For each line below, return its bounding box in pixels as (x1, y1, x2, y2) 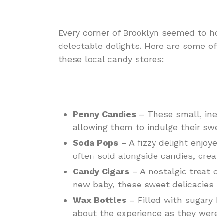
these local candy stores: (58, 54, 164, 64)
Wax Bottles (73, 195, 126, 205)
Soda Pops (73, 138, 118, 148)
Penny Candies (73, 109, 136, 119)
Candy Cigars (73, 166, 129, 176)
